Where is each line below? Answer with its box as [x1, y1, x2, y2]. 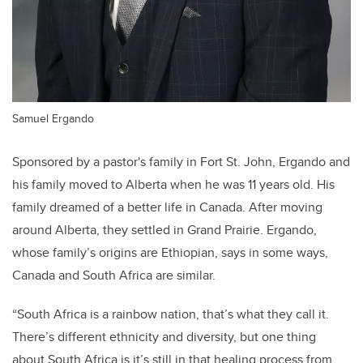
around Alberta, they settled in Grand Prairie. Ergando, [12, 220, 317, 239]
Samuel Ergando [12, 109, 94, 126]
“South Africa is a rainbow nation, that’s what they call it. [12, 304, 329, 323]
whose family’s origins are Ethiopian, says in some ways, [12, 242, 328, 262]
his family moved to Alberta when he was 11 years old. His [12, 174, 335, 194]
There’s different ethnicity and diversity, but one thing [12, 327, 316, 346]
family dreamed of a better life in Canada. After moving [12, 197, 322, 216]
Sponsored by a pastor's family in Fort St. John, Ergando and [12, 152, 350, 171]
